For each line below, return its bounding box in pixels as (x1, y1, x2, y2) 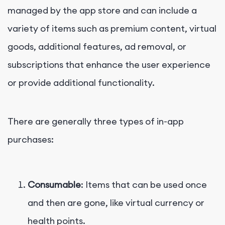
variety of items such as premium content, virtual (8, 22, 216, 34)
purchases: (8, 133, 54, 145)
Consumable (28, 178, 81, 190)
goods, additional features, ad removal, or (8, 40, 186, 52)
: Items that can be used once (81, 178, 207, 190)
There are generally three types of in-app (8, 115, 184, 127)
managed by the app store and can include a (8, 4, 197, 16)
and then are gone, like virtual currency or (28, 196, 204, 208)
